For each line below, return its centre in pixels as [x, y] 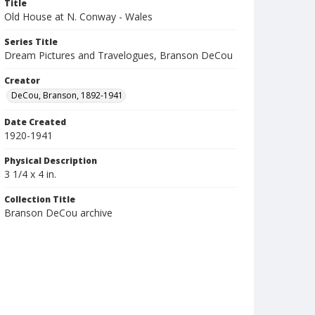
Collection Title [40, 199]
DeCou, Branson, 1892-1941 [67, 95]
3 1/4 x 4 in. [30, 174]
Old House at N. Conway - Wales [78, 17]
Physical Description [51, 161]
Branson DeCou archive [58, 213]
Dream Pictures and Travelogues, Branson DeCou [118, 55]
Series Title [31, 42]
